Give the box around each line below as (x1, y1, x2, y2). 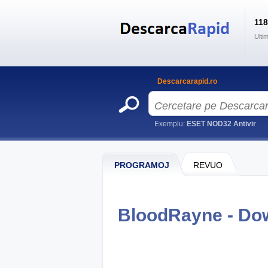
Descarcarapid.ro (157, 77, 217, 86)
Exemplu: (154, 120, 187, 128)
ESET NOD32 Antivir (187, 120, 256, 128)
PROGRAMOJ (114, 160, 169, 170)
